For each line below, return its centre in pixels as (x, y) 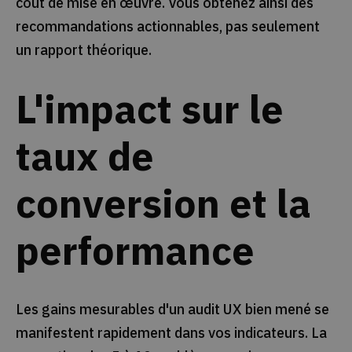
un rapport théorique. (83, 49)
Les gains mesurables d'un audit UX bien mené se (172, 309)
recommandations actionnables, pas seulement (167, 26)
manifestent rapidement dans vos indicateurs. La (171, 332)
